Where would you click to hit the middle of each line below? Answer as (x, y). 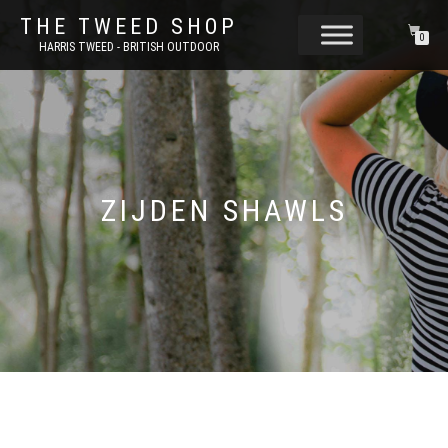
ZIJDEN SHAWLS (224, 210)
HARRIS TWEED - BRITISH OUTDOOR (129, 47)
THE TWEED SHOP (129, 26)
